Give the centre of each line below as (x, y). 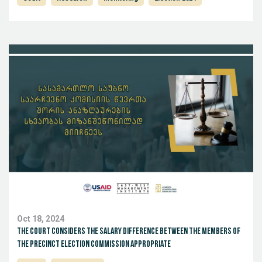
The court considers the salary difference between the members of (129, 232)
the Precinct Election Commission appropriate (94, 245)
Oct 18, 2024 (41, 219)
